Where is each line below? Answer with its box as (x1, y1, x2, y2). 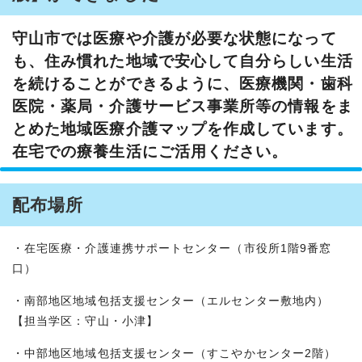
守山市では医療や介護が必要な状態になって (12, 30, 337, 48)
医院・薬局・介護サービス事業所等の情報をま (12, 98, 353, 116)
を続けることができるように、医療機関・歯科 (12, 75, 353, 93)
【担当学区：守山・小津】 (12, 314, 158, 328)
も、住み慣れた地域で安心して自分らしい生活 (12, 53, 353, 70)
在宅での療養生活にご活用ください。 (12, 143, 288, 161)
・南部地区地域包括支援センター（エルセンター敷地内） (12, 294, 330, 308)
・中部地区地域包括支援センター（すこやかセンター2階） (12, 347, 337, 360)
